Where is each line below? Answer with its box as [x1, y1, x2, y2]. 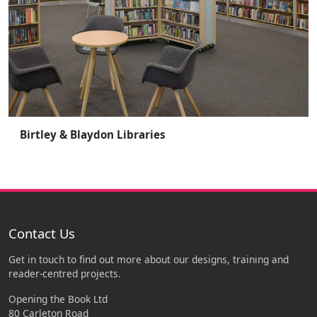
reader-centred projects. [8, 266, 121, 280]
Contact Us [8, 224, 75, 242]
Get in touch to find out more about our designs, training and [8, 252, 289, 266]
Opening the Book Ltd [8, 292, 108, 306]
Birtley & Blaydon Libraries [20, 127, 166, 142]
